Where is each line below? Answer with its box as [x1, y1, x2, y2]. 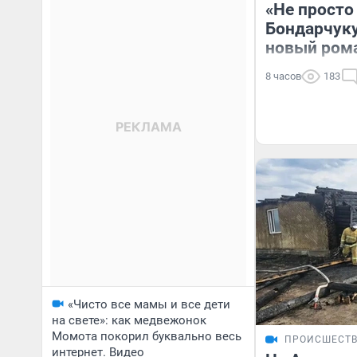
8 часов [265, 70, 301, 82]
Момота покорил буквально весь [52, 329, 241, 343]
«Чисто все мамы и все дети [68, 297, 230, 312]
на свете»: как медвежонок [52, 313, 206, 328]
